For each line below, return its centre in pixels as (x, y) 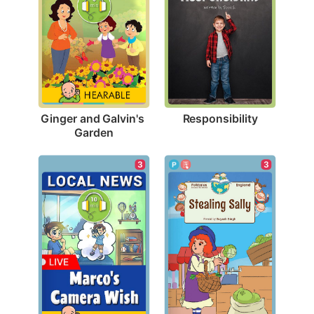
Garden (94, 132)
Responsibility (220, 118)
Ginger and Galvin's (93, 118)
